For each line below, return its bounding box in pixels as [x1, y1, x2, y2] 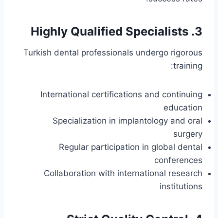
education [163, 103, 202, 113]
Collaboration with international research [44, 168, 202, 179]
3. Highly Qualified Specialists [195, 24, 202, 39]
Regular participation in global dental [59, 142, 202, 152]
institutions [160, 182, 202, 192]
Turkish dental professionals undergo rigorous [23, 48, 202, 58]
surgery [173, 129, 202, 139]
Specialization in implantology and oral [53, 116, 202, 126]
